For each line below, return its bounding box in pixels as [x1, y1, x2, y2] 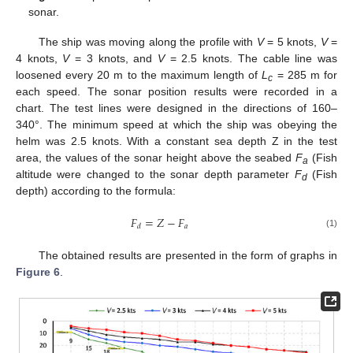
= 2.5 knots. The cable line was [165, 51, 338, 65]
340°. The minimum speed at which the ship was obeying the [16, 117, 337, 131]
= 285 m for [273, 68, 338, 81]
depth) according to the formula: [16, 184, 176, 197]
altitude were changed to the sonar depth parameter [16, 167, 295, 180]
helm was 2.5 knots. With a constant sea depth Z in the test [16, 134, 337, 147]
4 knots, [16, 51, 63, 65]
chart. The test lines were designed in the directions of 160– [16, 101, 337, 114]
